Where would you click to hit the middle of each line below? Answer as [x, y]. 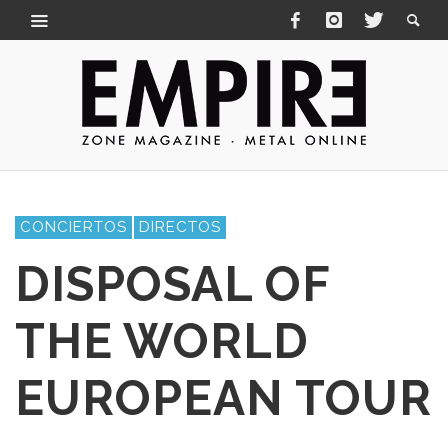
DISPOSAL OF [172, 284]
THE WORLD [162, 341]
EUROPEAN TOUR [223, 398]
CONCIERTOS [73, 227]
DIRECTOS [180, 227]
